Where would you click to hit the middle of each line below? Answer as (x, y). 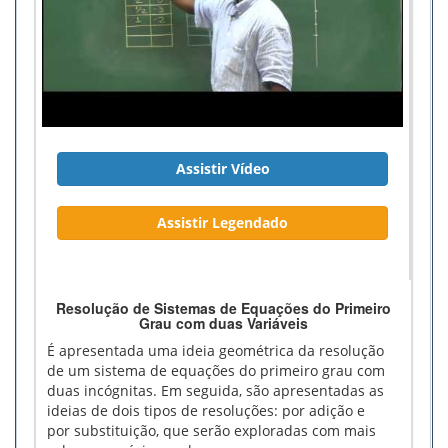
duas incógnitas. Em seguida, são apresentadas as (215, 390)
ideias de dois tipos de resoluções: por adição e (206, 410)
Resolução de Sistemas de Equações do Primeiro (223, 307)
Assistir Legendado (222, 222)
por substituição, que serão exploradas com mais (211, 430)
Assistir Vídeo (222, 168)
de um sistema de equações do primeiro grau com (216, 370)
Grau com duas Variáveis (223, 322)
